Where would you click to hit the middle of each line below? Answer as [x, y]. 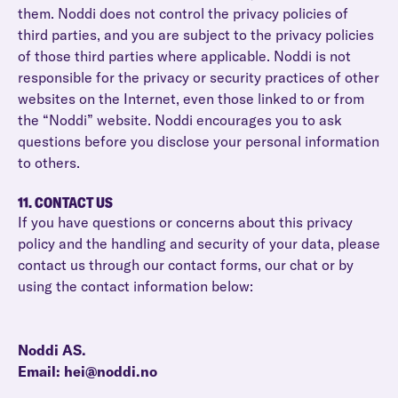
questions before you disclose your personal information [199, 141]
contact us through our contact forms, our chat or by [186, 265]
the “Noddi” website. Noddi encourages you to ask [180, 120]
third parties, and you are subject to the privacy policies [196, 35]
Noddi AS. [52, 350]
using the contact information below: [135, 286]
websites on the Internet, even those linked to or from [191, 99]
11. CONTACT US [65, 203]
